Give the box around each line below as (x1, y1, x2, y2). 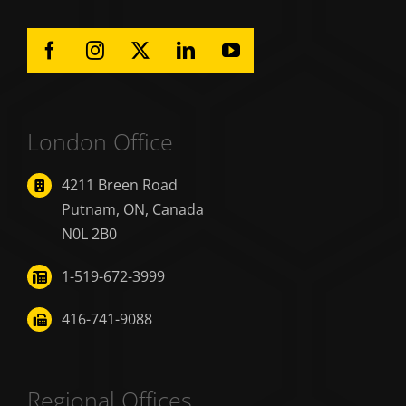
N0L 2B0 (62, 224, 118, 245)
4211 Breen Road (62, 175, 179, 196)
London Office (26, 126, 173, 158)
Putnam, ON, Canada (62, 199, 205, 220)
